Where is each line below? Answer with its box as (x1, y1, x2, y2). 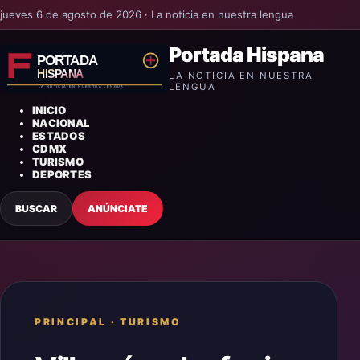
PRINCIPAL (35, 315, 108, 328)
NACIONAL (32, 116, 90, 129)
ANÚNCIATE (88, 202, 148, 215)
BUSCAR (15, 202, 57, 215)
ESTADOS (32, 129, 85, 142)
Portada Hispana (169, 42, 325, 67)
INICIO (32, 103, 67, 117)
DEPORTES (32, 167, 92, 181)
